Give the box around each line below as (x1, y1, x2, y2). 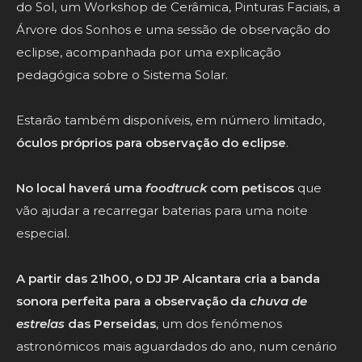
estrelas (16, 316, 65, 332)
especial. (16, 225, 69, 242)
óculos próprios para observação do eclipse (16, 135, 286, 151)
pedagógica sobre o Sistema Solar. (16, 67, 228, 83)
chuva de (250, 293, 307, 309)
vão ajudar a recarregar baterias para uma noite (16, 203, 308, 219)
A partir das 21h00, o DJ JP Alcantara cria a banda (16, 271, 320, 287)
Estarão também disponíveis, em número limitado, (16, 112, 325, 128)
